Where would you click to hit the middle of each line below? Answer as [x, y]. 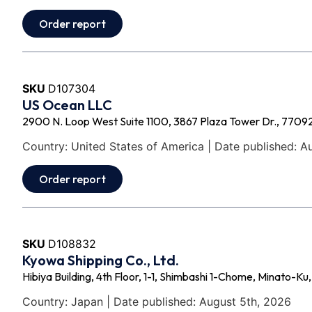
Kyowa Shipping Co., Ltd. [101, 260]
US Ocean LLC [67, 104]
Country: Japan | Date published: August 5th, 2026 [157, 302]
